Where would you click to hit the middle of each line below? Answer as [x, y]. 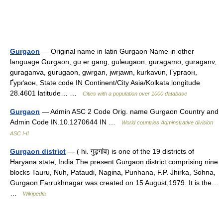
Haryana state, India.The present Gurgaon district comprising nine [114, 162]
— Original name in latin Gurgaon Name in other [117, 51]
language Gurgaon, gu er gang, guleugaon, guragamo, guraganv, [113, 62]
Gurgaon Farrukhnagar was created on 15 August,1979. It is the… [114, 183]
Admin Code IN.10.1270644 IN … [66, 122]
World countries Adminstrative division [167, 122]
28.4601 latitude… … [46, 93]
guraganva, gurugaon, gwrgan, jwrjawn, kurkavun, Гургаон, [104, 72]
